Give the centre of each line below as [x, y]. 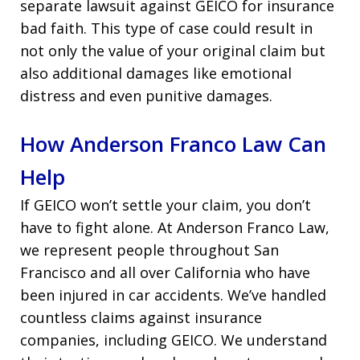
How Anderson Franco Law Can [173, 143]
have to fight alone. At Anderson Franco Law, [175, 227]
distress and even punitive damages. [146, 95]
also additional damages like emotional [156, 73]
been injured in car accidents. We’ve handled [173, 295]
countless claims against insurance [141, 317]
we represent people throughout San [149, 250]
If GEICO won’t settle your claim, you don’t [166, 205]
